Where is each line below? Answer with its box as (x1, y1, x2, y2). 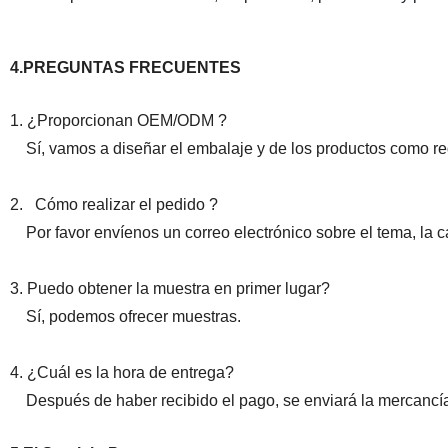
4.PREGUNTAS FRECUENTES (9, 59, 241, 76)
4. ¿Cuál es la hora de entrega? (9, 364, 234, 381)
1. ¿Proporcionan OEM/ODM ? (9, 112, 227, 129)
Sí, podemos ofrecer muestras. (9, 308, 241, 325)
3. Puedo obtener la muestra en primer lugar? (9, 280, 330, 297)
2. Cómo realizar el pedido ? (9, 196, 218, 213)
